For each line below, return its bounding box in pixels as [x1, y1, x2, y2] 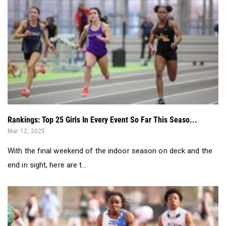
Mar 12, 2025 [8, 128, 45, 135]
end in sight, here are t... [8, 160, 87, 170]
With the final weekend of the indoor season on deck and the [8, 146, 212, 156]
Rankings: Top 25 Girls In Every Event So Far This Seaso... [8, 115, 197, 125]
